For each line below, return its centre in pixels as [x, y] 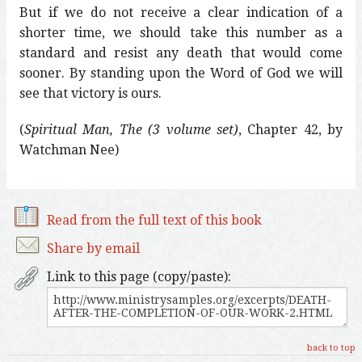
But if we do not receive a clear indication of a [181, 12]
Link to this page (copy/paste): [139, 276]
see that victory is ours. [90, 93]
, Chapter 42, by [290, 129]
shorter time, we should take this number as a [181, 32]
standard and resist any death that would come [181, 53]
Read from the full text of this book [154, 220]
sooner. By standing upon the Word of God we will [181, 73]
